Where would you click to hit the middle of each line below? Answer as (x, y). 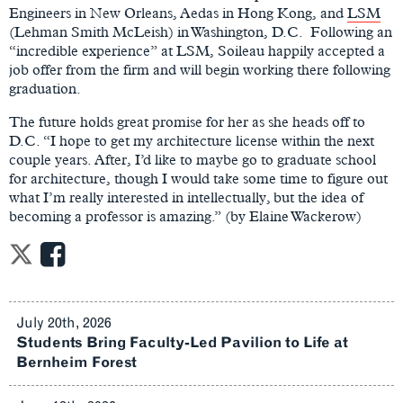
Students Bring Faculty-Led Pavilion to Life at (182, 342)
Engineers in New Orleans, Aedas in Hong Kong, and (178, 13)
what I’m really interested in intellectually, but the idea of (186, 197)
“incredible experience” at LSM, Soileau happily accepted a (197, 51)
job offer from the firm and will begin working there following (200, 70)
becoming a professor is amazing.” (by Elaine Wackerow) (185, 216)
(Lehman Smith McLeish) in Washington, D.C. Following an (201, 32)
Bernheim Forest (76, 362)
